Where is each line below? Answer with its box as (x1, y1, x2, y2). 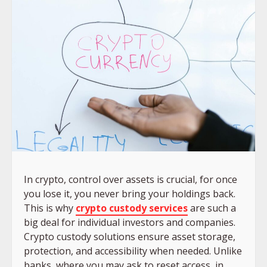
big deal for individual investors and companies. (24, 215, 235, 229)
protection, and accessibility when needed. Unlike (24, 244, 242, 257)
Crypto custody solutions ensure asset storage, (24, 229, 235, 243)
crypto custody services (76, 201, 188, 215)
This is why (24, 201, 76, 215)
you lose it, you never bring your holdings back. (24, 187, 235, 200)
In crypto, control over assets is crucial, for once (24, 172, 237, 186)
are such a (188, 201, 236, 215)
